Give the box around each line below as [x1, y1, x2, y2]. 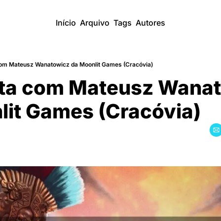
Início [56, 18, 76, 28]
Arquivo [80, 18, 110, 28]
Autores [136, 18, 165, 28]
